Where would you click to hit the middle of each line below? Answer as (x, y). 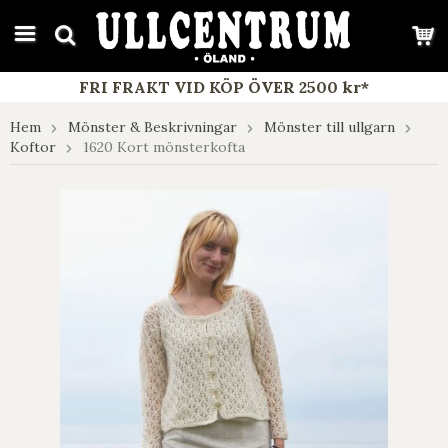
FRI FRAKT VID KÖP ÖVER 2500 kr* (224, 87)
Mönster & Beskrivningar (152, 127)
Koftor (33, 147)
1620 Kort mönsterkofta (164, 147)
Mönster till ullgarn (329, 127)
